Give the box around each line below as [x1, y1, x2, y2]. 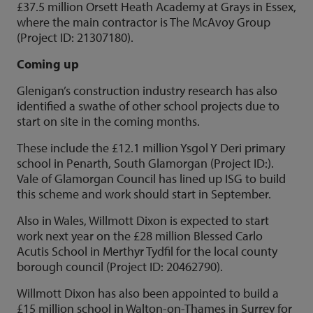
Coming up [17, 55, 79, 72]
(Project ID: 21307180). [17, 29, 133, 45]
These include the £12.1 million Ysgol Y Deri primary [17, 139, 285, 156]
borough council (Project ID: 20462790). [17, 258, 223, 275]
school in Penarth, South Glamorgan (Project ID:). [17, 154, 274, 171]
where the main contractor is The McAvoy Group [17, 13, 270, 30]
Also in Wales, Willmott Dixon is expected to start [17, 212, 269, 228]
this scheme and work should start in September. [17, 185, 271, 202]
